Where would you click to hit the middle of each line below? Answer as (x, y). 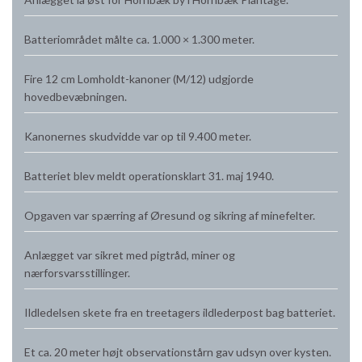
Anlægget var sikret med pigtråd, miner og (130, 255)
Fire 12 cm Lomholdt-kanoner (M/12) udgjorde (139, 78)
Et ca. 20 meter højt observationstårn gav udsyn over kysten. (178, 351)
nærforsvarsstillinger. (77, 272)
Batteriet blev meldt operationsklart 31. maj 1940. (149, 175)
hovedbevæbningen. (76, 96)
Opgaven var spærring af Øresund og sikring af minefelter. (170, 215)
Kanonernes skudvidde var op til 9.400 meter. (138, 136)
